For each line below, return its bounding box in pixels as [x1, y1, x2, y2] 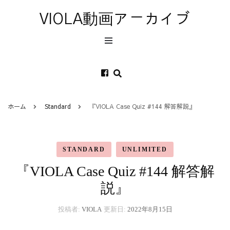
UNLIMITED [122, 146, 167, 153]
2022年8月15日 [127, 205, 172, 213]
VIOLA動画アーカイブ [40, 12, 190, 27]
